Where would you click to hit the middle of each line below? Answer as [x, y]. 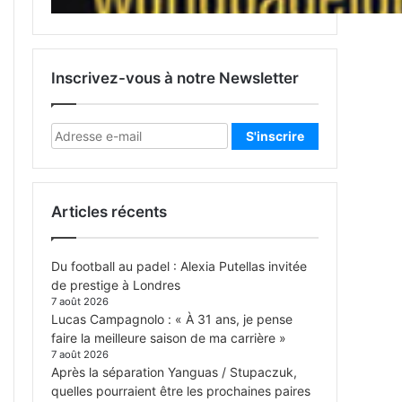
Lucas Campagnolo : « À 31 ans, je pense [172, 319]
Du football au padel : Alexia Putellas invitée [179, 267]
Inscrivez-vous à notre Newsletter [175, 79]
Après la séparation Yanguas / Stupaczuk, [174, 372]
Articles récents [109, 212]
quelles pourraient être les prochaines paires [181, 391]
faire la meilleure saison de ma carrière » [169, 338]
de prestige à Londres [116, 285]
